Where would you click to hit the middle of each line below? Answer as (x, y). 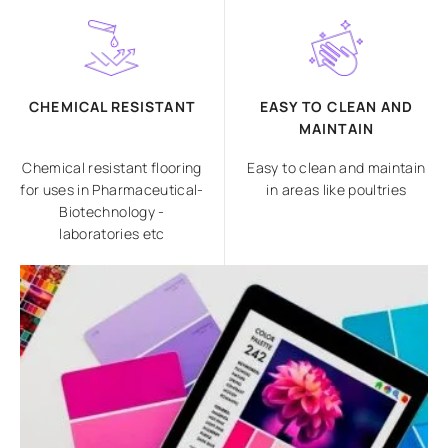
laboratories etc (112, 233)
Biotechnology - (112, 211)
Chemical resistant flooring (112, 167)
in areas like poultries (336, 189)
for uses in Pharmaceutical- (112, 189)
